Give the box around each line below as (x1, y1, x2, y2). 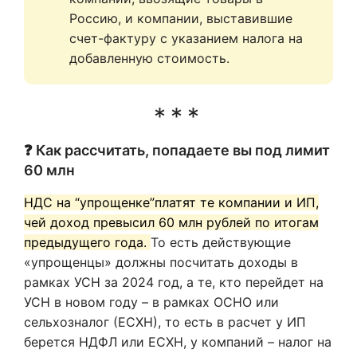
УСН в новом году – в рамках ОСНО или (24, 294, 279, 310)
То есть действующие (151, 234, 291, 250)
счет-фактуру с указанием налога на (69, 30, 303, 46)
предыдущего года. (24, 234, 151, 250)
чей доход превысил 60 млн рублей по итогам (24, 214, 319, 230)
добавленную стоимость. (69, 50, 229, 66)
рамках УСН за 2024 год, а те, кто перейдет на (24, 274, 324, 290)
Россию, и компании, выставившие (69, 10, 292, 26)
